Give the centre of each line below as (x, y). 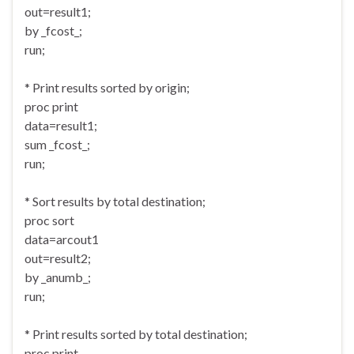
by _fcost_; (53, 31)
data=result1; (61, 126)
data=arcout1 (62, 239)
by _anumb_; (58, 277)
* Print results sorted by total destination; (136, 334)
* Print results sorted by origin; (107, 88)
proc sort (49, 220)
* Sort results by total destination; (115, 201)
